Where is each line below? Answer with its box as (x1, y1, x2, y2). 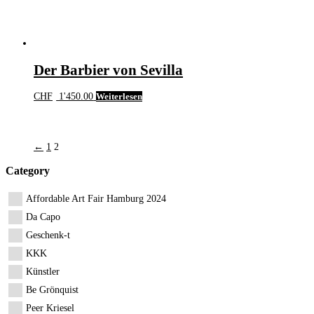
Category (6, 164, 50, 178)
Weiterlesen (96, 91, 143, 102)
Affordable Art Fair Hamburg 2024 (26, 193, 166, 204)
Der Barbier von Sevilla (34, 61, 183, 78)
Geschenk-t (26, 229, 70, 240)
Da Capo (26, 211, 60, 222)
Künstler (26, 266, 60, 277)
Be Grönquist (26, 284, 78, 295)
